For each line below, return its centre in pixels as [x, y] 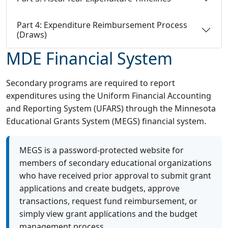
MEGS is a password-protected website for [102, 150]
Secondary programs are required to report [91, 83]
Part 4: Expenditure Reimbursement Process [102, 25]
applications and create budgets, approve [99, 188]
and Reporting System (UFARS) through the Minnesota [111, 108]
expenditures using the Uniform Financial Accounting [109, 95]
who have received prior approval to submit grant [115, 175]
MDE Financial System [89, 58]
